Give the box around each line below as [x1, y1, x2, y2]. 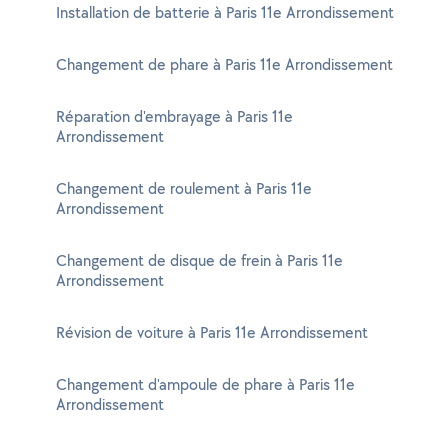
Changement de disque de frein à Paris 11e [56, 250, 343, 271]
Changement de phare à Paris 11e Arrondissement [56, 54, 393, 75]
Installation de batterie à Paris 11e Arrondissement [56, 2, 394, 23]
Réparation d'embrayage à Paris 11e [56, 106, 293, 127]
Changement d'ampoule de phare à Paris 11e [56, 374, 355, 395]
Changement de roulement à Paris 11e [56, 178, 312, 199]
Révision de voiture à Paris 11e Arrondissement [56, 322, 368, 343]
